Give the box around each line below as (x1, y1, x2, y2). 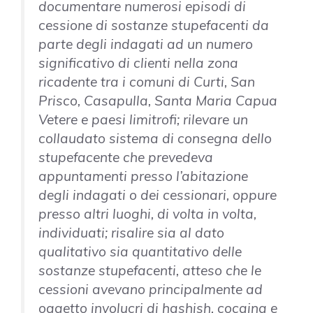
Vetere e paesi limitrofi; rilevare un (38, 111, 248, 129)
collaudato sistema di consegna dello (38, 130, 272, 147)
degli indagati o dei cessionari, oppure (38, 187, 277, 204)
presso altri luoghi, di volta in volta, (38, 205, 256, 223)
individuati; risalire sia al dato (38, 224, 224, 242)
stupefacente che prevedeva (38, 149, 213, 166)
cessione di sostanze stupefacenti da (38, 17, 269, 34)
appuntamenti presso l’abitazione (38, 168, 248, 185)
